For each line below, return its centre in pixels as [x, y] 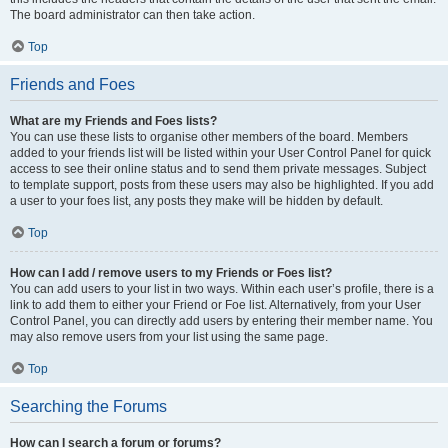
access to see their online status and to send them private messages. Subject [218, 169]
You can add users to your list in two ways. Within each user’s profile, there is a [222, 289]
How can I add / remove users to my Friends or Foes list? [171, 273]
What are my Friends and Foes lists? [113, 121]
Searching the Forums [88, 406]
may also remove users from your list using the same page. [169, 337]
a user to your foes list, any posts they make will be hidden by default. [196, 201]
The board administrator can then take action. [132, 15]
